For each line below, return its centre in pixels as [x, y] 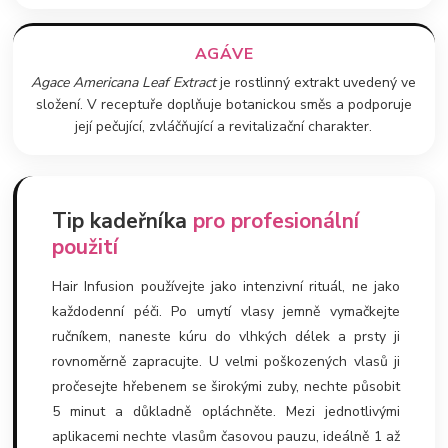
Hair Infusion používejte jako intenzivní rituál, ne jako [226, 286]
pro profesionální [276, 220]
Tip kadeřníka [123, 220]
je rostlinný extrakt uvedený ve [316, 82]
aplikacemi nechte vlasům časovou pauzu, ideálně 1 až [226, 436]
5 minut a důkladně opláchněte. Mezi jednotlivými [226, 411]
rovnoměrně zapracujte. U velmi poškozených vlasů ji [226, 361]
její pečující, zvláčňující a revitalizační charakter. [224, 126]
